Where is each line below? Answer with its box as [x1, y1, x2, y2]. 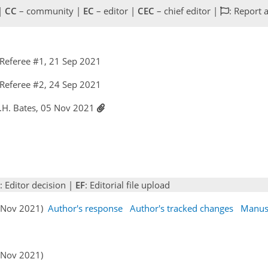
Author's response [48, 202, 123, 214]
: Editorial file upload [85, 178, 170, 191]
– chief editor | [154, 5, 220, 17]
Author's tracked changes [130, 202, 233, 214]
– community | [17, 5, 83, 17]
